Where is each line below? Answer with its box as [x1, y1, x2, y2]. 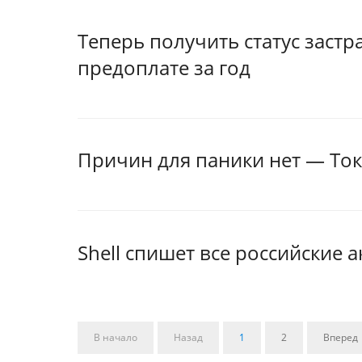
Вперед [323, 330, 358, 344]
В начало [94, 330, 137, 344]
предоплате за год [78, 53, 250, 81]
